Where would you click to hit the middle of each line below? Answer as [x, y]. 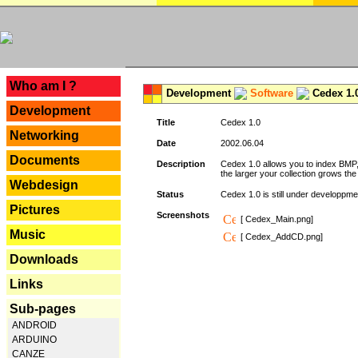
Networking [44, 135]
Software [272, 93]
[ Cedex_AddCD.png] [282, 237]
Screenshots [183, 215]
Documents [45, 160]
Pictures [35, 210]
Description [181, 164]
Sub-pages [43, 309]
